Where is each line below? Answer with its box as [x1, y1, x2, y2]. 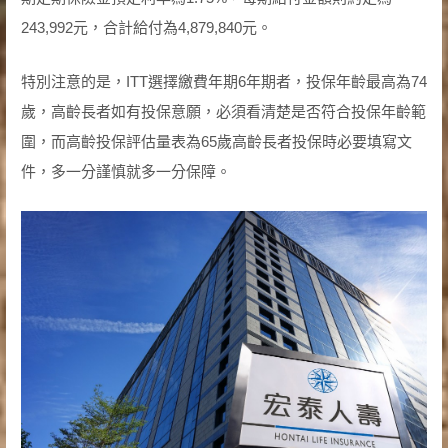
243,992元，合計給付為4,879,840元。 [20, 18, 272, 36]
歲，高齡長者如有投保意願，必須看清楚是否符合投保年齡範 [20, 102, 426, 120]
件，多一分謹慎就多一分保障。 [20, 162, 231, 180]
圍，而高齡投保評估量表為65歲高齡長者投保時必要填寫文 [20, 132, 412, 150]
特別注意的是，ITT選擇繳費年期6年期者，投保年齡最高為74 [20, 72, 427, 90]
